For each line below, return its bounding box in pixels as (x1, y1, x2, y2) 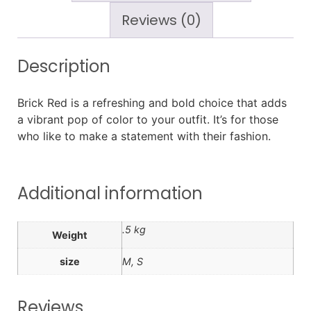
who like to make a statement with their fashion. (17, 129, 271, 144)
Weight (52, 229, 87, 242)
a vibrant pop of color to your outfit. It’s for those (17, 112, 278, 127)
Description (17, 55, 110, 78)
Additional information (17, 182, 203, 205)
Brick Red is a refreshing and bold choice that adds (17, 96, 287, 110)
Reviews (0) (121, 10, 201, 31)
